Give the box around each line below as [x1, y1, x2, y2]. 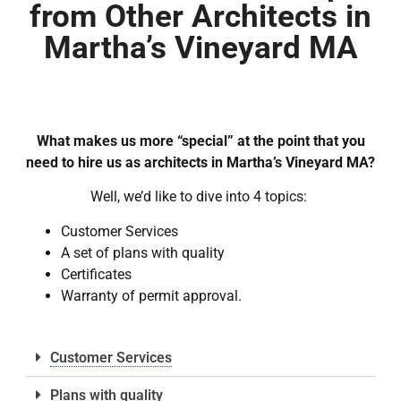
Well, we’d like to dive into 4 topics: [90, 188, 311, 206]
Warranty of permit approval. [61, 286, 242, 304]
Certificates [61, 265, 132, 283]
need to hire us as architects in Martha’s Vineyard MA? [26, 153, 375, 171]
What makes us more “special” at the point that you [36, 132, 365, 149]
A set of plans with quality [61, 243, 225, 261]
